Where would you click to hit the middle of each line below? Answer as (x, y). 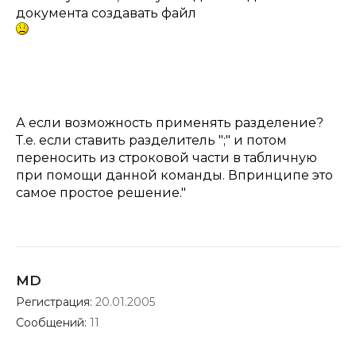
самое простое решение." (101, 193)
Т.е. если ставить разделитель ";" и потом (151, 140)
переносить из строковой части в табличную (166, 158)
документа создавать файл (106, 13)
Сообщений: (53, 323)
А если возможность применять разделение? (170, 123)
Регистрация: (56, 302)
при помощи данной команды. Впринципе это (174, 175)
